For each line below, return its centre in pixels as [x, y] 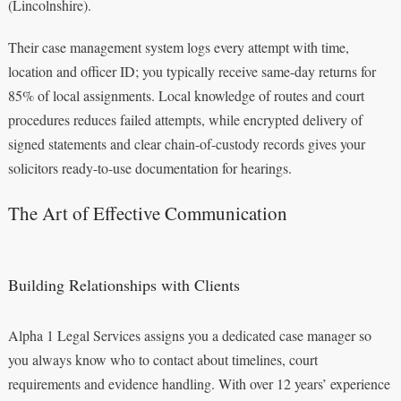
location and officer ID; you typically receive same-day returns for [192, 71]
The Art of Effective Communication [147, 213]
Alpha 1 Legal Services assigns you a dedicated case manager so [189, 335]
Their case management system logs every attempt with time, [178, 47]
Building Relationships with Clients [124, 284]
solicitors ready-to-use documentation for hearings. [149, 167]
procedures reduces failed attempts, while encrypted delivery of [185, 119]
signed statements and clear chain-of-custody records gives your [186, 143]
